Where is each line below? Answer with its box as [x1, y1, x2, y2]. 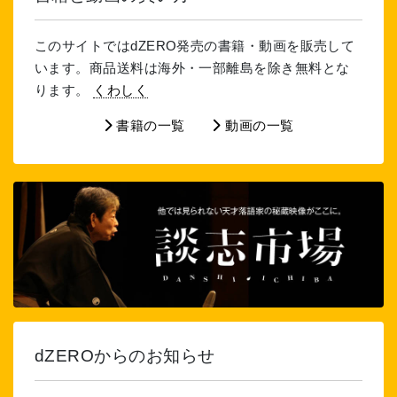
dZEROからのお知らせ [35, 346, 215, 366]
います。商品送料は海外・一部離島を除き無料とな [35, 60, 350, 76]
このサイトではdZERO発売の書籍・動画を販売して [35, 38, 355, 54]
